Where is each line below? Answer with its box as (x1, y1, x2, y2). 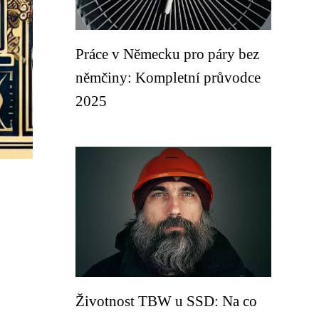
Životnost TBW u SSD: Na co (75, 293, 257, 309)
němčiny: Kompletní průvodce (75, 69, 261, 85)
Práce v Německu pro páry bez (75, 46, 259, 62)
